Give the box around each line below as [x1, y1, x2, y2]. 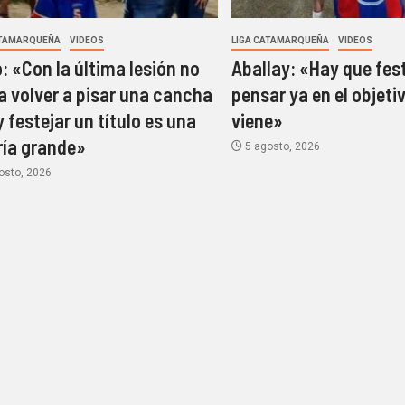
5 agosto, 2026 [242, 140, 321, 154]
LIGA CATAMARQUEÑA [231, 35, 330, 46]
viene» [231, 108, 284, 133]
